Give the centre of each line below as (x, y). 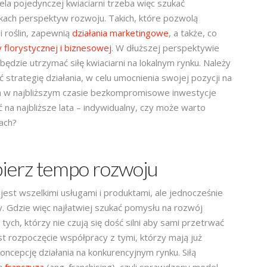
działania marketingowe (120, 32)
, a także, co (193, 32)
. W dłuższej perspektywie (165, 47)
